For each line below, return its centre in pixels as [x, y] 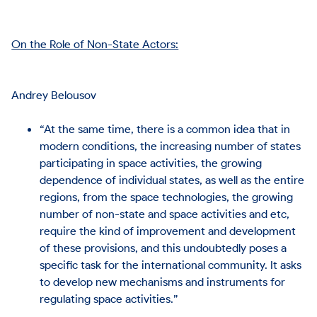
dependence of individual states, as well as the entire [172, 179]
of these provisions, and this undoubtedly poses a [163, 247]
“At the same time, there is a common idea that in [165, 128]
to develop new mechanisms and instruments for [163, 281]
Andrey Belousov [54, 94]
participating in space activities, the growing [151, 162]
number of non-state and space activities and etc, [165, 213]
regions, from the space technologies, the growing [167, 196]
